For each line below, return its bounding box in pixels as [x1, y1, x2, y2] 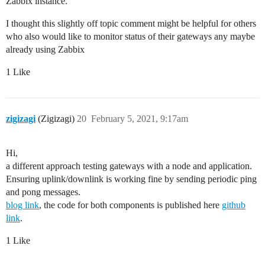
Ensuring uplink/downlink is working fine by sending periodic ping [6, 174, 257, 185]
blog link [6, 200, 39, 211]
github [222, 200, 245, 211]
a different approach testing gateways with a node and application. [6, 161, 252, 172]
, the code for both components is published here [39, 200, 222, 211]
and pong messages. [6, 187, 80, 198]
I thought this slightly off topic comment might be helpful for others [6, 18, 256, 29]
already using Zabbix [6, 44, 85, 55]
